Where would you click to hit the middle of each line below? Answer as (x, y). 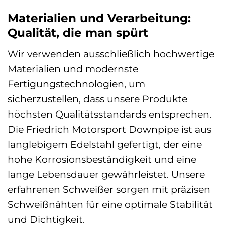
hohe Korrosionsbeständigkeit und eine (102, 159)
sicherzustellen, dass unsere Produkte (97, 99)
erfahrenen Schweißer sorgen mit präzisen (109, 189)
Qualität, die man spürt (78, 33)
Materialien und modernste (73, 69)
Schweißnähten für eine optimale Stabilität (110, 204)
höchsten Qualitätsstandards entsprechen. (109, 114)
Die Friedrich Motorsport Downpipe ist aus (109, 129)
